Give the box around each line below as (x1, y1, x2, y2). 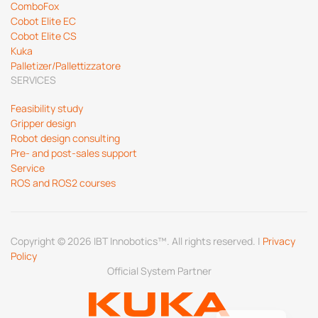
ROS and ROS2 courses (11, 176, 116, 190)
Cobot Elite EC (11, 14, 76, 28)
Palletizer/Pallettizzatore (11, 59, 121, 72)
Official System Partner (106, 264, 212, 278)
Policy (11, 249, 37, 263)
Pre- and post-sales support (11, 146, 137, 160)
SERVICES (11, 73, 56, 87)
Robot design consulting (11, 131, 120, 145)
